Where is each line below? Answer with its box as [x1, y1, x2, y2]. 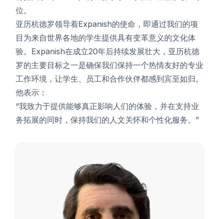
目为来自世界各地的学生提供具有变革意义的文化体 [16, 33, 196, 43]
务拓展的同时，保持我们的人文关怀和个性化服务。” [16, 115, 199, 125]
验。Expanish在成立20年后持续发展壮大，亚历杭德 [16, 46, 199, 56]
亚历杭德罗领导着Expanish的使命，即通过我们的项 [16, 19, 198, 29]
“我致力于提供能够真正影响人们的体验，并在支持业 [16, 101, 199, 111]
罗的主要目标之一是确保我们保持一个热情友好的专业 [16, 60, 203, 70]
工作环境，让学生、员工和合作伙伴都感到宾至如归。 [16, 74, 203, 84]
